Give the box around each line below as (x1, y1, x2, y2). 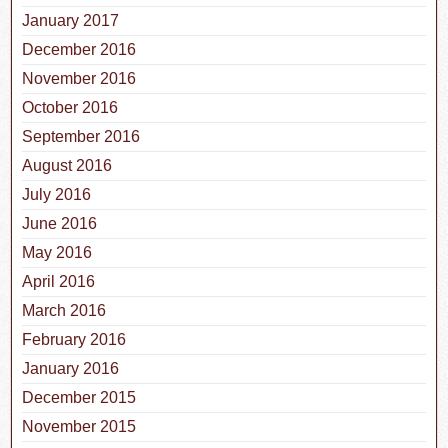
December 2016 (22, 40, 137, 58)
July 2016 (22, 185, 92, 203)
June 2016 (22, 214, 98, 232)
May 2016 (22, 243, 93, 261)
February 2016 (22, 330, 127, 348)
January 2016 (22, 359, 120, 377)
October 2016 (22, 98, 119, 116)
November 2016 (22, 69, 137, 87)
